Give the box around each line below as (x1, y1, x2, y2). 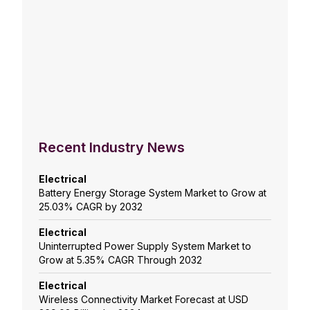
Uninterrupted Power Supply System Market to (39, 240, 251, 253)
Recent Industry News (39, 139, 185, 156)
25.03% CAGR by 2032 (39, 201, 143, 213)
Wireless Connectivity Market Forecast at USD (39, 293, 248, 306)
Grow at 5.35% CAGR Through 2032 (39, 254, 202, 266)
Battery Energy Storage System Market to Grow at (39, 187, 266, 199)
